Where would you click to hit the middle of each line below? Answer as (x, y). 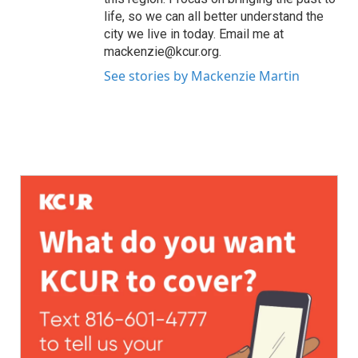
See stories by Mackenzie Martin (202, 76)
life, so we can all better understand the (214, 16)
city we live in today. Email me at (194, 34)
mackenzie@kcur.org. (163, 52)
